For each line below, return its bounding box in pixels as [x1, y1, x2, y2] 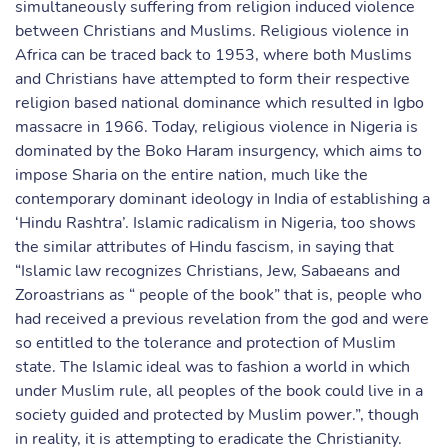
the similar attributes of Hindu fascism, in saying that [15, 236, 394, 258]
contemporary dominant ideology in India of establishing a [15, 188, 430, 210]
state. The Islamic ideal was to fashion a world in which [15, 356, 410, 378]
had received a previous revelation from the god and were [15, 308, 429, 330]
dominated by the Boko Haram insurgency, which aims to [15, 140, 422, 162]
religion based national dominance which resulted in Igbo [15, 92, 424, 114]
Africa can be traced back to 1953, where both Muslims [15, 44, 412, 66]
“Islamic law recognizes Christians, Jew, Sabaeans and [15, 260, 400, 282]
